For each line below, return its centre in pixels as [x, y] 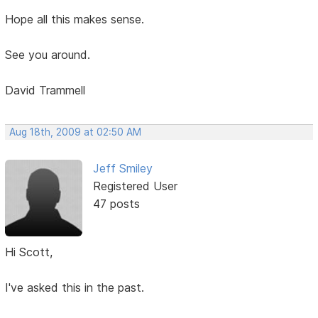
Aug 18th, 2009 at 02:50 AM [76, 132]
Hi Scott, [29, 252]
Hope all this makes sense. [75, 19]
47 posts [116, 203]
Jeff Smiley [122, 168]
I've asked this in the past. [75, 287]
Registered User [135, 186]
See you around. [48, 54]
